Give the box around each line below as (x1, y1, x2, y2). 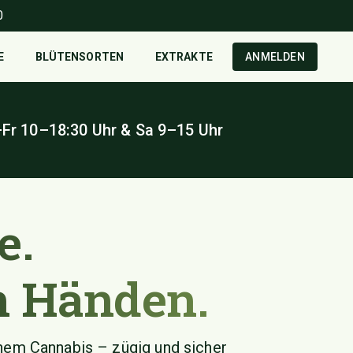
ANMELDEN (244, 50, 305, 63)
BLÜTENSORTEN (35, 50, 124, 63)
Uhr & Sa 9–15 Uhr (87, 121, 224, 139)
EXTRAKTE (154, 50, 213, 63)
